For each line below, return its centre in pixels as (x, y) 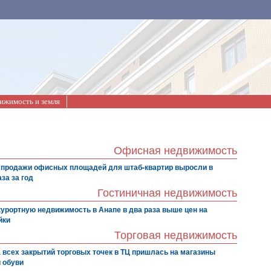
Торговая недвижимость (176, 235)
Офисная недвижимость (176, 151)
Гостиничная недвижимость (168, 193)
